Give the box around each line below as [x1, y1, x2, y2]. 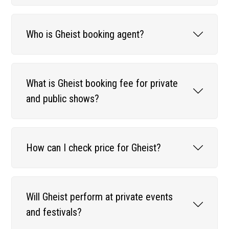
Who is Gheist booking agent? [26, 28, 145, 40]
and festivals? [26, 205, 82, 218]
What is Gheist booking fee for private [26, 77, 178, 89]
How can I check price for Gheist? [26, 141, 162, 154]
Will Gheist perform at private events [26, 190, 173, 203]
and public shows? [26, 92, 100, 105]
